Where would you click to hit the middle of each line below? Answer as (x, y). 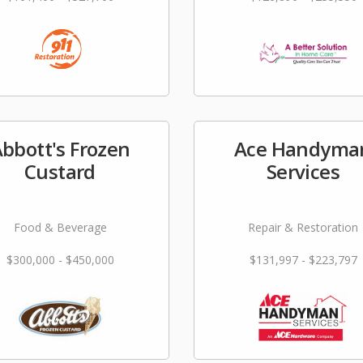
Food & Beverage (60, 227)
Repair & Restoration (303, 227)
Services (303, 171)
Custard (60, 171)
